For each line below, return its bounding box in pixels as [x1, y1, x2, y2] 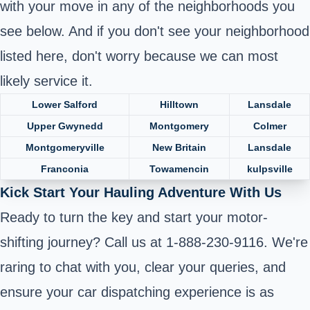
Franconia [41, 163, 89, 174]
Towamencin [149, 163, 209, 174]
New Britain [152, 141, 206, 153]
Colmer [253, 120, 286, 131]
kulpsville [246, 163, 293, 174]
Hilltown [160, 98, 199, 110]
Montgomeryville [25, 141, 104, 153]
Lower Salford [32, 98, 98, 110]
